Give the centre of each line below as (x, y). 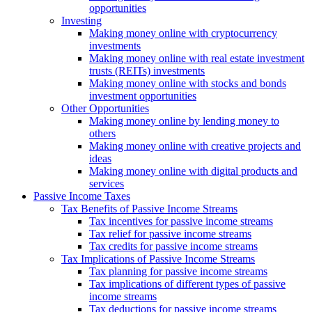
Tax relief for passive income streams (170, 233)
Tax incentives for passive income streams (181, 221)
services (107, 183)
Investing (81, 20)
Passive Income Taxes (82, 196)
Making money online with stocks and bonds (188, 83)
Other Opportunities (105, 108)
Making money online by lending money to (184, 120)
